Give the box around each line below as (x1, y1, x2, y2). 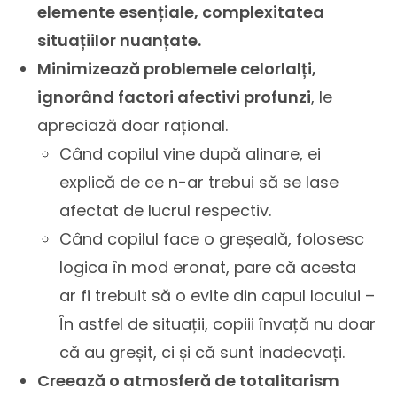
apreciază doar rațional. (37, 114, 229, 136)
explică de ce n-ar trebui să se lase (59, 171, 339, 193)
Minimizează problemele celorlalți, (37, 58, 317, 80)
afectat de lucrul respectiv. (59, 199, 272, 222)
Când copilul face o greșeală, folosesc (59, 228, 365, 250)
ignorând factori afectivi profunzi (37, 86, 312, 108)
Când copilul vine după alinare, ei (59, 143, 322, 165)
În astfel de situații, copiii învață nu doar (59, 313, 377, 335)
